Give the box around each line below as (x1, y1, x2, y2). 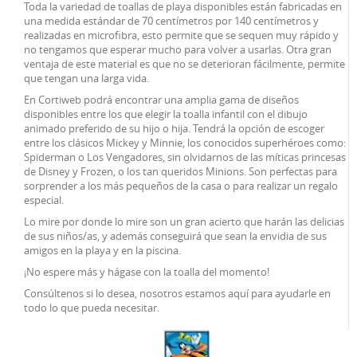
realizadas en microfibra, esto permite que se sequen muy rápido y (24, 28, 339, 43)
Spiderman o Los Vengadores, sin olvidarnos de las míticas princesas (24, 150, 346, 165)
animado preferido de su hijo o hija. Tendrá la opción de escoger (24, 121, 324, 136)
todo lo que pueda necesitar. (24, 300, 159, 316)
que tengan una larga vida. (24, 71, 149, 86)
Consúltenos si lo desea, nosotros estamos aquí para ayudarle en (24, 286, 331, 301)
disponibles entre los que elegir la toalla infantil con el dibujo (24, 107, 308, 122)
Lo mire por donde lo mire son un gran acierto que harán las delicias (24, 214, 344, 229)
